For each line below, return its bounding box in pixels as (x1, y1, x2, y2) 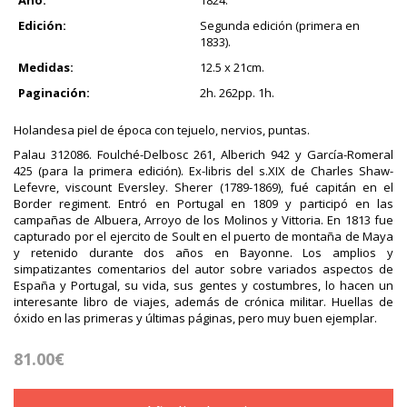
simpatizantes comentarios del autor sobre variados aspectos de (14, 260, 393, 277)
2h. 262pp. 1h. (200, 84, 274, 101)
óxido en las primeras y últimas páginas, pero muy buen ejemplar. (14, 309, 377, 326)
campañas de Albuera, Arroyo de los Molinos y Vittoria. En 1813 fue (14, 211, 393, 228)
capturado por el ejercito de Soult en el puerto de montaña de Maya (14, 227, 393, 244)
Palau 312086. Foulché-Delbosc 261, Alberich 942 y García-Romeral (14, 145, 393, 163)
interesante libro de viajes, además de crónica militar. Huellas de (14, 293, 393, 310)
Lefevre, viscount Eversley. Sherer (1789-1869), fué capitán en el (14, 178, 393, 195)
